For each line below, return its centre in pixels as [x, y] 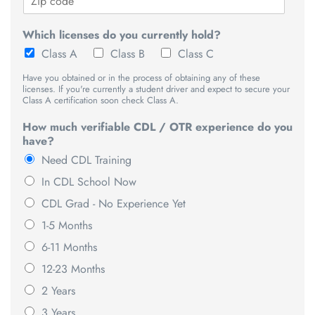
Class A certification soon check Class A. [101, 101]
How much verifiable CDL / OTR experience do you [157, 127]
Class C [196, 54]
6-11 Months [69, 247]
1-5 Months [67, 226]
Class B [128, 54]
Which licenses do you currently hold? [122, 35]
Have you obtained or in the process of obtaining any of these [141, 78]
